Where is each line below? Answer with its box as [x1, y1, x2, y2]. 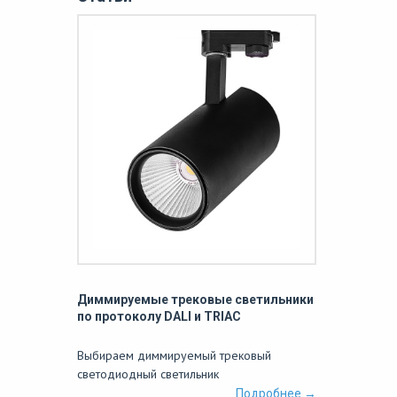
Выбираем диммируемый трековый [77, 346, 271, 363]
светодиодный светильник [77, 365, 219, 382]
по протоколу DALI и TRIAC [77, 308, 241, 323]
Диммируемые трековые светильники [77, 292, 314, 307]
